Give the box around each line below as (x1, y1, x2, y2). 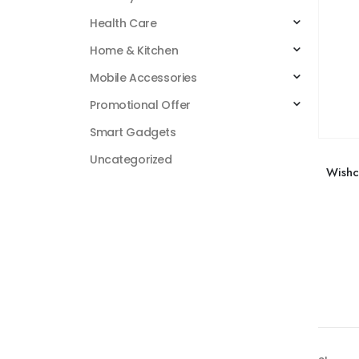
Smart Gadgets (90, 124, 176, 141)
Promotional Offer (90, 97, 191, 114)
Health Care (90, 15, 157, 32)
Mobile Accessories (90, 70, 197, 87)
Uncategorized (90, 151, 172, 168)
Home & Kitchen (90, 42, 179, 59)
